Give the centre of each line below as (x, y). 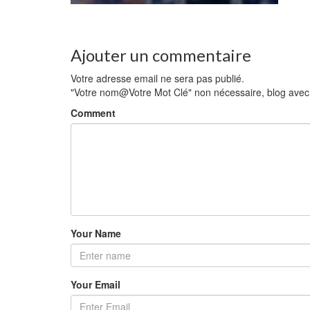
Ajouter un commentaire (161, 55)
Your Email (95, 284)
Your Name (96, 233)
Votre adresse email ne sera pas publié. (157, 78)
